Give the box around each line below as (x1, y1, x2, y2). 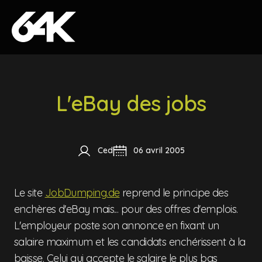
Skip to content (9, 10, 79, 23)
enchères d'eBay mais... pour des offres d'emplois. (14, 202, 238, 216)
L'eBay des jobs (56, 90, 206, 116)
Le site (14, 186, 45, 199)
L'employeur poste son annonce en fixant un (14, 219, 219, 232)
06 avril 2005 (133, 145, 185, 156)
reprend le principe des (119, 186, 229, 199)
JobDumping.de (44, 186, 120, 199)
